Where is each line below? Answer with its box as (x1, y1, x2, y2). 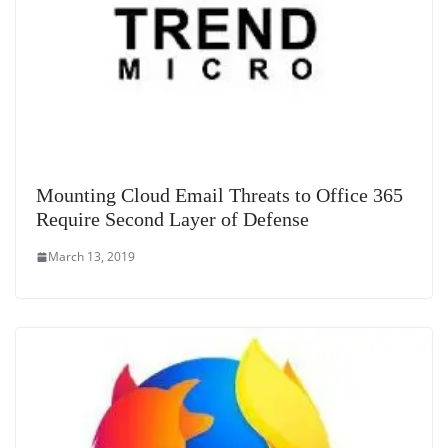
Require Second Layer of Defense (36, 208, 309, 231)
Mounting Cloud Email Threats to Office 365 (36, 184, 403, 207)
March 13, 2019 (48, 248, 135, 266)
